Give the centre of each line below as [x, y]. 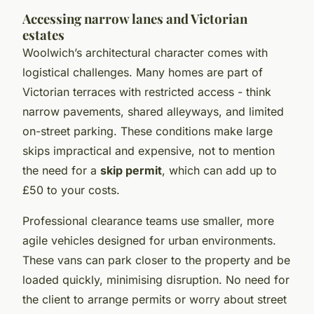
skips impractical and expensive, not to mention [149, 151]
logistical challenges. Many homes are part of [143, 73]
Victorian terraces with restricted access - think [147, 92]
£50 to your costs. [71, 190]
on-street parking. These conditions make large [148, 131]
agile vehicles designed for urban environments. [149, 241]
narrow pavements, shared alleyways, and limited [153, 112]
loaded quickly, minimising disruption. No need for [156, 280]
